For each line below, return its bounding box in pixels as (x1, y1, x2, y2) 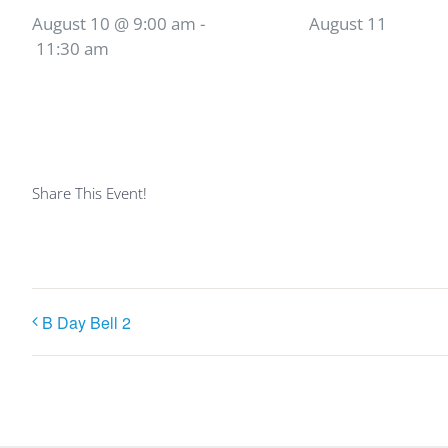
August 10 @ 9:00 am (32, 11, 196, 35)
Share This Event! (32, 182, 147, 203)
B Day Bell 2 (42, 310, 131, 334)
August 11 (308, 11, 387, 35)
